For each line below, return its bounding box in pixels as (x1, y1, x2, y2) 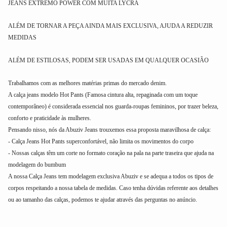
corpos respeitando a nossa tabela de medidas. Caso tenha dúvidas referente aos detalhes (8, 184, 218, 192)
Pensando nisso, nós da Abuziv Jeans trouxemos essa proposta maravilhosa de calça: (8, 126, 211, 133)
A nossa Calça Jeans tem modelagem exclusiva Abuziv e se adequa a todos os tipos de (8, 172, 213, 180)
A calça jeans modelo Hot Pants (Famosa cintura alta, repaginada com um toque (8, 91, 198, 98)
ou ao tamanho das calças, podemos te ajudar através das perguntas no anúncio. (8, 196, 197, 203)
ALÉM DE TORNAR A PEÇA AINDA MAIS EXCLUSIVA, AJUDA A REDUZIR (8, 22, 213, 29)
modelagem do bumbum (8, 161, 66, 168)
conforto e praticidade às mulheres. (8, 114, 91, 122)
